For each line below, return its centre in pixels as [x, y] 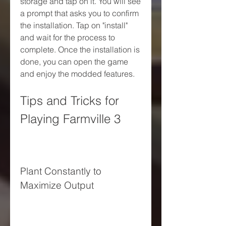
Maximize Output [57, 185]
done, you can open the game [74, 61]
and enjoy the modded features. [77, 73]
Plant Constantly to [61, 171]
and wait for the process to [68, 37]
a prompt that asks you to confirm [79, 13]
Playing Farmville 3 [70, 119]
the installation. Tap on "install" [74, 25]
